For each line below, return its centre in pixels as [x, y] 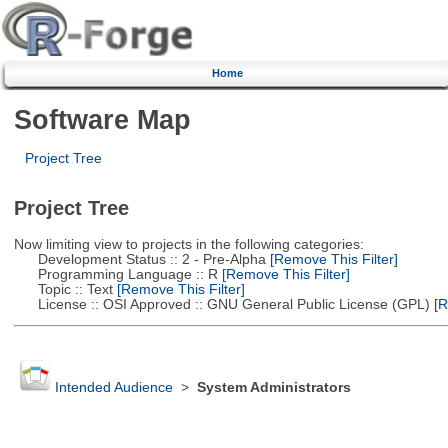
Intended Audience [113, 388]
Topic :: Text [63, 289]
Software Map [102, 119]
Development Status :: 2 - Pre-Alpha [139, 259]
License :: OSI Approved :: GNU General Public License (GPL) [221, 304]
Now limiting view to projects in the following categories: [188, 244]
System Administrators [273, 388]
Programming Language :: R [115, 274]
